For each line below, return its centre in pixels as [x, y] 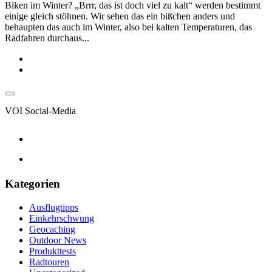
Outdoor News [58, 240]
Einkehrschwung [62, 219]
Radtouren [49, 262]
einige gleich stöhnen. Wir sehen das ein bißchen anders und [120, 16]
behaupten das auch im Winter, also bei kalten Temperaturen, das [128, 27]
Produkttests [53, 251]
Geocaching [52, 229]
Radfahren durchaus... [47, 38]
